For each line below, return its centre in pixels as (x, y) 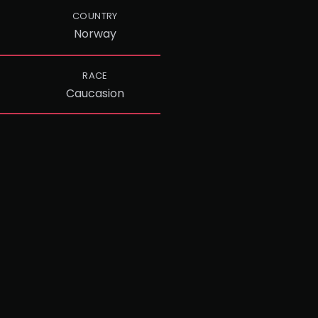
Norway (95, 34)
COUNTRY (95, 16)
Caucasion (95, 93)
